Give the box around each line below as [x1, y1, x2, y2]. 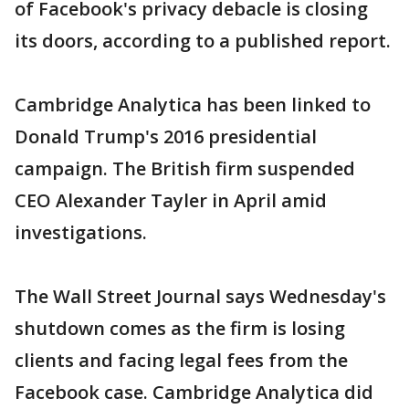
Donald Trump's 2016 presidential [15, 124, 317, 149]
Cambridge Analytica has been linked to [15, 92, 371, 117]
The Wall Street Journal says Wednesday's [15, 284, 386, 309]
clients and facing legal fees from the [15, 348, 348, 372]
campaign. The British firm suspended [15, 156, 355, 181]
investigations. [15, 220, 147, 245]
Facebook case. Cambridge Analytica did [15, 380, 373, 404]
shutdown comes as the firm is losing [15, 316, 345, 341]
